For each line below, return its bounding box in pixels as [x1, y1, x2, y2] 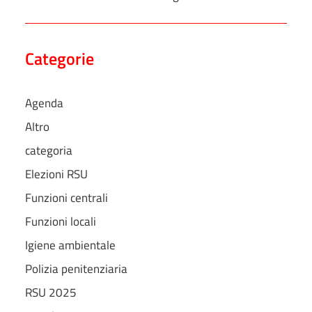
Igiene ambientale [25, 236, 116, 254]
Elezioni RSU [25, 165, 88, 183]
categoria [25, 141, 72, 159]
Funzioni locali [25, 212, 96, 231]
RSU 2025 [25, 283, 77, 302]
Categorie [25, 46, 94, 71]
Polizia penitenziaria [25, 260, 127, 278]
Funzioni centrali [25, 189, 108, 207]
